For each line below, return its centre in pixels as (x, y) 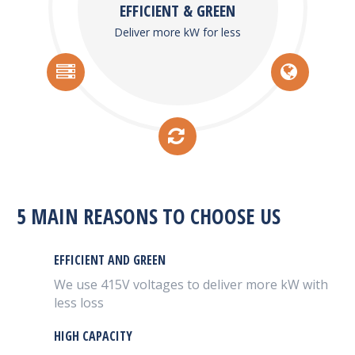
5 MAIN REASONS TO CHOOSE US (148, 217)
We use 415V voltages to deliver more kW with (191, 285)
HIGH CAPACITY (93, 336)
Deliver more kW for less (178, 32)
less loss (78, 303)
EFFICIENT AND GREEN (109, 260)
